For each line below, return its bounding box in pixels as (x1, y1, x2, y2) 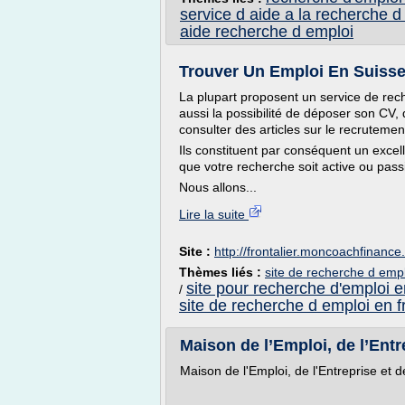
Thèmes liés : (179, 265, 265, 279)
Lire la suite (179, 207, 249, 221)
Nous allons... (179, 180, 257, 194)
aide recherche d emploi (180, 23, 353, 41)
